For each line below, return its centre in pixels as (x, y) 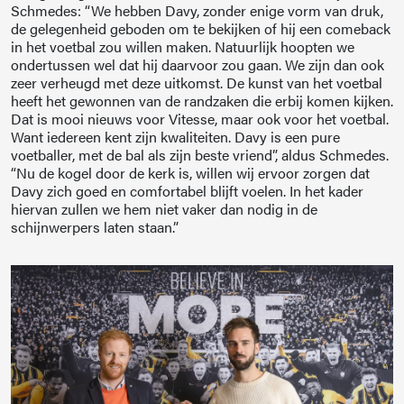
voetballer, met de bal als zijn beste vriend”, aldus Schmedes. (200, 155)
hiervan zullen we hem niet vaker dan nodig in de (164, 209)
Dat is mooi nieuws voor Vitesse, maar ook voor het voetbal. (200, 119)
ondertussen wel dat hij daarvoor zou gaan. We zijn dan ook (197, 65)
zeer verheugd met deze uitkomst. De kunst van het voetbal (197, 83)
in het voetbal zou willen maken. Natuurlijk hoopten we (183, 47)
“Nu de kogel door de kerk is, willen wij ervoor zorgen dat (190, 173)
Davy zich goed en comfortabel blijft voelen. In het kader (187, 191)
